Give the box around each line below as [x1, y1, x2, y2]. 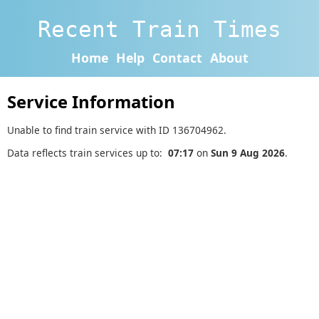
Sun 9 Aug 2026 [211, 146, 285, 160]
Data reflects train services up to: [7, 146, 168, 160]
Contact [152, 48, 202, 66]
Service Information [7, 90, 175, 114]
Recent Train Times [38, 16, 281, 42]
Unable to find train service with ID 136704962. [7, 122, 226, 137]
